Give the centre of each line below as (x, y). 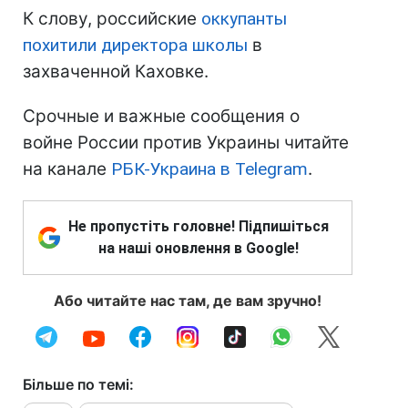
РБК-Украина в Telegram (209, 169)
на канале (67, 169)
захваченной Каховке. (116, 72)
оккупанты (244, 19)
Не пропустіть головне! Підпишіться (199, 227)
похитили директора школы (135, 46)
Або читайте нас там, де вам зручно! (188, 301)
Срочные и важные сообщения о (161, 117)
